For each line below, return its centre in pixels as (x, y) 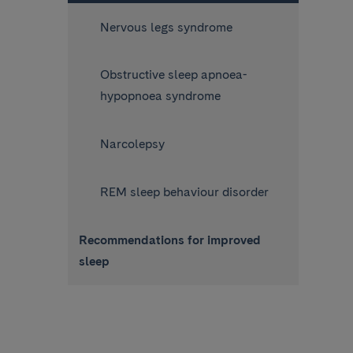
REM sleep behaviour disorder (184, 191)
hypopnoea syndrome (160, 96)
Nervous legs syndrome (166, 27)
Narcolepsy (132, 144)
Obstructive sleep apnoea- (173, 75)
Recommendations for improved (169, 240)
